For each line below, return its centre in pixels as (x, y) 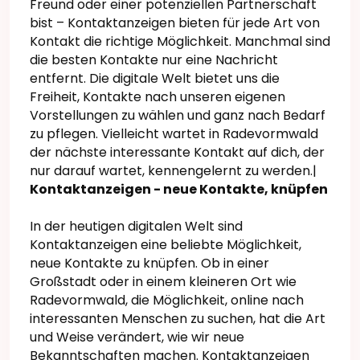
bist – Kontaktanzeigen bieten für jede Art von (175, 23)
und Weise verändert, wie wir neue (137, 337)
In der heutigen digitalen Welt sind (136, 227)
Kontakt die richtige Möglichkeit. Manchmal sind (180, 42)
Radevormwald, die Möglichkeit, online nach (167, 301)
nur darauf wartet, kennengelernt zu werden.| (173, 171)
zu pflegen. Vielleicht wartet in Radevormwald (174, 134)
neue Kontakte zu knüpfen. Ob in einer (149, 264)
